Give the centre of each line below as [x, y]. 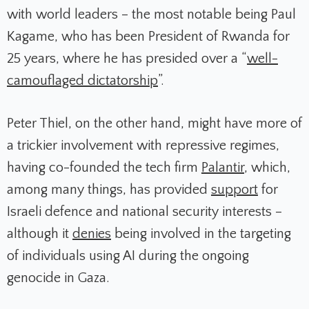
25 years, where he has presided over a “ [127, 59]
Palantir [223, 168]
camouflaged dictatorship [82, 81]
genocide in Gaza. [58, 278]
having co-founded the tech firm [104, 168]
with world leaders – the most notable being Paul [151, 15]
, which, [267, 168]
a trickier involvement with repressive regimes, [143, 146]
